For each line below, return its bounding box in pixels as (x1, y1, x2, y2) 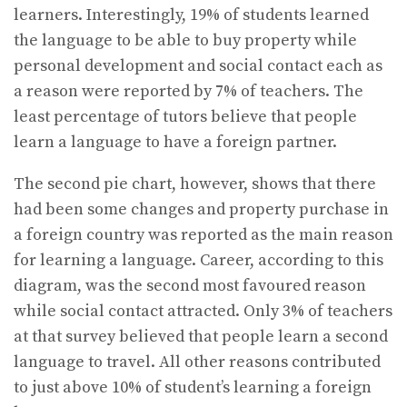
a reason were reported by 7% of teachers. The (14, 80, 363, 102)
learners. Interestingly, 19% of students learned (14, 4, 369, 25)
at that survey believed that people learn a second (14, 325, 388, 347)
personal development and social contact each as (14, 55, 382, 76)
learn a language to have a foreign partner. (14, 131, 337, 153)
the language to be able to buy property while (14, 29, 357, 51)
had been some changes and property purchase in (14, 198, 389, 220)
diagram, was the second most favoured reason (14, 274, 366, 296)
